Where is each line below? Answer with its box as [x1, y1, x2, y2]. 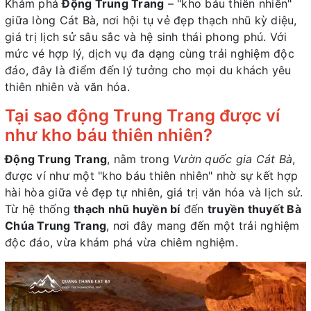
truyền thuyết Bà [207, 201, 301, 216]
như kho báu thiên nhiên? [5, 124, 213, 145]
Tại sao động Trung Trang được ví [5, 105, 280, 126]
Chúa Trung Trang [5, 218, 106, 233]
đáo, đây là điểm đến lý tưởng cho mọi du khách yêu [5, 62, 292, 77]
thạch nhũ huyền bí [74, 201, 180, 216]
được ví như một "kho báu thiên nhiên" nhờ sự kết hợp [5, 168, 298, 183]
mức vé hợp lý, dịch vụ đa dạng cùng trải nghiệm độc [5, 46, 294, 60]
